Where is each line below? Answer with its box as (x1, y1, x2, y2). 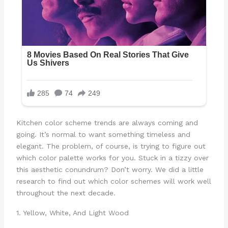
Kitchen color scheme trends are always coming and (16, 119, 198, 127)
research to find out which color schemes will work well (16, 177, 211, 186)
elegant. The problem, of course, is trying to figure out (16, 142, 206, 151)
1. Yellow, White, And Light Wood (16, 208, 129, 217)
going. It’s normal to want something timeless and (16, 130, 190, 139)
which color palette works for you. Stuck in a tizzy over (16, 154, 209, 162)
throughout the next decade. (16, 189, 116, 197)
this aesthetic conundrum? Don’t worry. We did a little (16, 165, 204, 174)
